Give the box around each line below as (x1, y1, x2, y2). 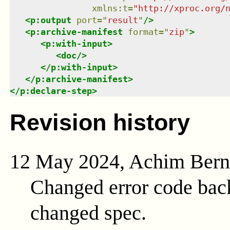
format (127, 26, 159, 37)
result (107, 14, 138, 25)
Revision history (9, 109, 190, 136)
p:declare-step (20, 85, 92, 96)
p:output (30, 14, 71, 25)
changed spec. (30, 201, 146, 225)
